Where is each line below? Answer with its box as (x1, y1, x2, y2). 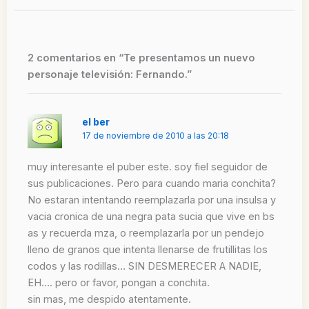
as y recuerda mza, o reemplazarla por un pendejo (28, 226, 264, 239)
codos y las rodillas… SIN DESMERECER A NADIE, (28, 259, 261, 272)
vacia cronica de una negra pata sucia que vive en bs (28, 210, 275, 223)
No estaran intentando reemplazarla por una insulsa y (28, 193, 276, 206)
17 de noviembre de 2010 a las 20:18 (82, 130, 230, 141)
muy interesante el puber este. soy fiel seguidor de (28, 160, 268, 173)
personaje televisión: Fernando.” (28, 68, 192, 81)
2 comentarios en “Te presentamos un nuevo (28, 52, 255, 65)
